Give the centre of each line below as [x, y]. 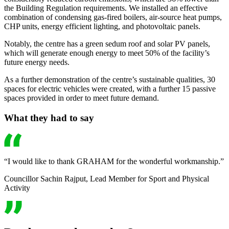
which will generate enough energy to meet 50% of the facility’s [107, 53]
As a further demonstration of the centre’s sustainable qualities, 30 [110, 80]
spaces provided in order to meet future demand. [82, 98]
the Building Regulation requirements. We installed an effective [106, 8]
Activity [17, 188]
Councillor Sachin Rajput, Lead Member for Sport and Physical [107, 178]
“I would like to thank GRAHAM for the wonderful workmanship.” [114, 161]
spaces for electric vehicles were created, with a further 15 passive [110, 89]
